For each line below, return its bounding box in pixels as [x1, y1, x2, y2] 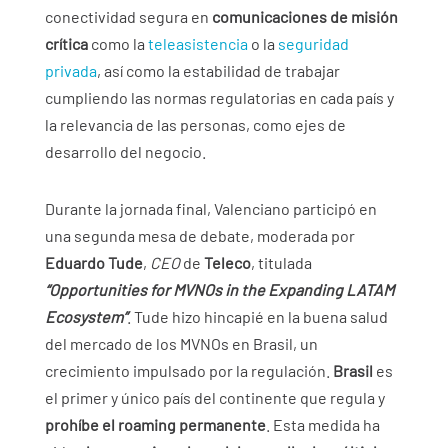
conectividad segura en [44, 7, 212, 27]
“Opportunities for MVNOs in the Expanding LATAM [44, 280, 394, 300]
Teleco [203, 253, 251, 273]
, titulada [250, 253, 312, 273]
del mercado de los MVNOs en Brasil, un [44, 334, 318, 354]
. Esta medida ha [265, 415, 380, 435]
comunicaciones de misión [211, 7, 398, 27]
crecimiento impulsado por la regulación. [44, 361, 333, 381]
